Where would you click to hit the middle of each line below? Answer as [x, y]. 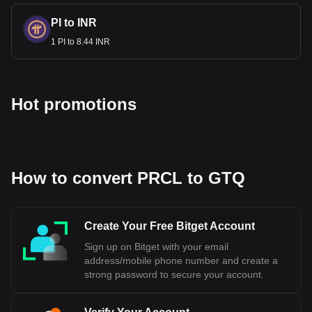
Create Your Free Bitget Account [170, 226]
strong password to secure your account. [174, 274]
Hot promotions [74, 104]
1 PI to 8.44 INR [80, 42]
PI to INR [74, 23]
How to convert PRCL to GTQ [128, 178]
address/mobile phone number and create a [181, 260]
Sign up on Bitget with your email [156, 247]
